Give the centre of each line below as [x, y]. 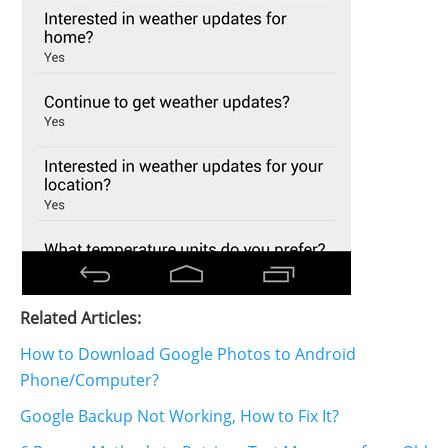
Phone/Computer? [89, 380]
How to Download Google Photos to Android [188, 354]
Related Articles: [80, 318]
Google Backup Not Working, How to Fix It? [179, 416]
